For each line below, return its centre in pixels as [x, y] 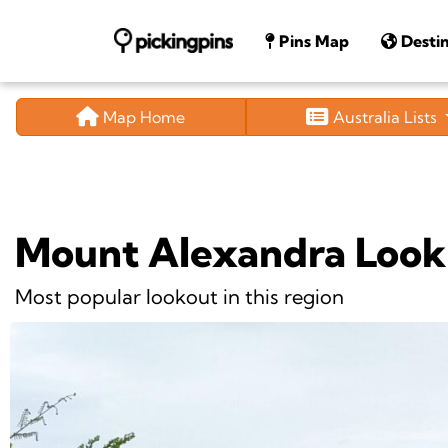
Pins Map [312, 40]
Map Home [142, 116]
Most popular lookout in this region [179, 297]
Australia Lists [385, 116]
